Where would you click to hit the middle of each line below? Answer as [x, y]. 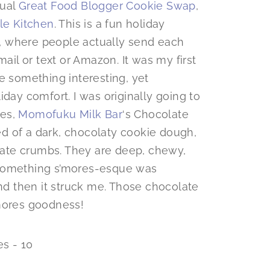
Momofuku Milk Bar [71, 115]
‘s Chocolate [156, 115]
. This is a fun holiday [109, 24]
